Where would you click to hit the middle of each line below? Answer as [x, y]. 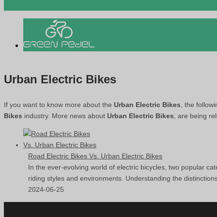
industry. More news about [65, 116]
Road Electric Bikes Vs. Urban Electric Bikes [95, 156]
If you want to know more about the [59, 104]
